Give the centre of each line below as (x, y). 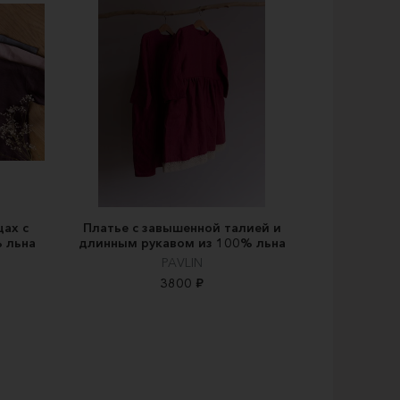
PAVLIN (182, 263)
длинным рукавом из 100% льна (182, 243)
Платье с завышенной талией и (182, 228)
